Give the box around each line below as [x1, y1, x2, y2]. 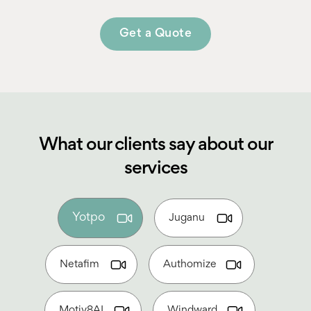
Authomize [163, 259, 217, 269]
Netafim [60, 259, 99, 269]
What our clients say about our [38, 137, 273, 154]
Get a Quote [119, 28, 192, 40]
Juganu [168, 212, 205, 223]
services [124, 160, 187, 178]
